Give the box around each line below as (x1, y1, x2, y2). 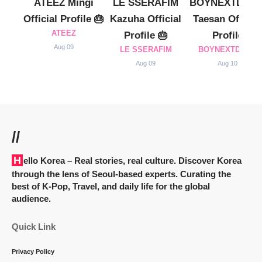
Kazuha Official (110, 13, 181, 24)
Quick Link (12, 221, 56, 232)
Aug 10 (218, 59, 237, 67)
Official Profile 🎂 (23, 13, 104, 24)
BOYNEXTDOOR (198, 44, 257, 54)
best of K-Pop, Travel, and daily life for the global (12, 181, 210, 191)
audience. (12, 193, 51, 204)
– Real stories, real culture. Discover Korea (65, 155, 242, 166)
